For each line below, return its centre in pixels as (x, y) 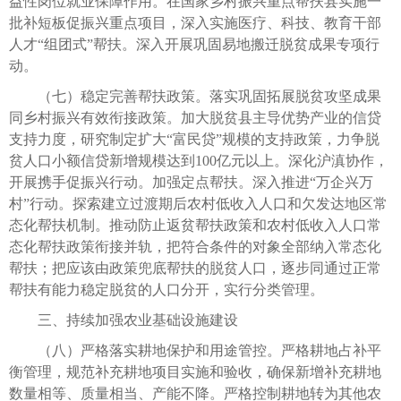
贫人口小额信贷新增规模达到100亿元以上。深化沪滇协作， (199, 160)
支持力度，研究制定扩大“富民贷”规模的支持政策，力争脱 (194, 139)
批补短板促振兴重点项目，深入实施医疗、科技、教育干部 (195, 22)
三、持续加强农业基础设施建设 (124, 320)
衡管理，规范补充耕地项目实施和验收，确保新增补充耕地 (195, 371)
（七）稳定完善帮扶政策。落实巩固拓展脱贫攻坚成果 (195, 96)
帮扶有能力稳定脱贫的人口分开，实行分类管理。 (166, 289)
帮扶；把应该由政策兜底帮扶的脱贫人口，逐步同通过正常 (195, 268)
